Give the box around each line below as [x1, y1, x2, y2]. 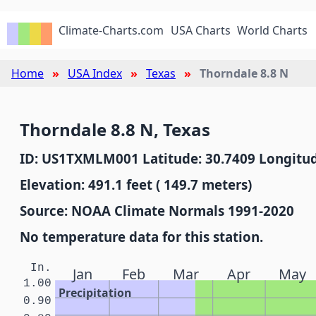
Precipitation [59, 285, 132, 301]
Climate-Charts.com [59, 23, 164, 38]
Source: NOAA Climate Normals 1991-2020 [20, 202, 294, 219]
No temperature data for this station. [20, 228, 263, 245]
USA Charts [170, 23, 231, 38]
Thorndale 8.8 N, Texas [20, 118, 210, 141]
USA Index [68, 66, 122, 81]
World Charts [237, 23, 308, 38]
